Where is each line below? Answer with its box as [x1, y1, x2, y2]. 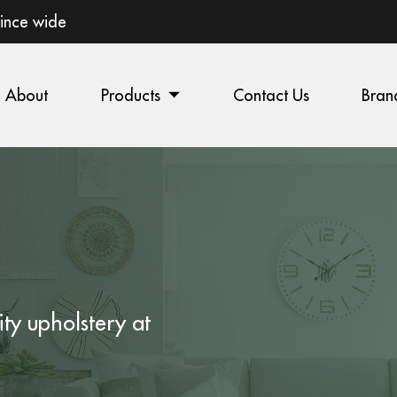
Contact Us [232, 84, 309, 105]
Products [100, 84, 160, 105]
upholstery [27, 307, 127, 338]
